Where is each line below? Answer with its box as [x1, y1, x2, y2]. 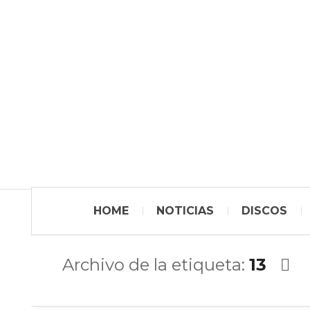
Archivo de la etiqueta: [62, 255, 249, 275]
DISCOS [241, 204, 287, 217]
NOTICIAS [156, 204, 214, 217]
